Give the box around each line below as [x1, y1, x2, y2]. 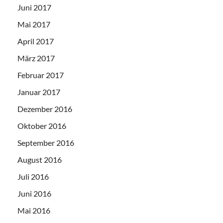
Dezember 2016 [17, 104, 72, 114]
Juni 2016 [17, 189, 51, 199]
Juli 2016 [17, 172, 49, 182]
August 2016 [17, 155, 62, 165]
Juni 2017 [17, 2, 51, 12]
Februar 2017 [17, 70, 64, 80]
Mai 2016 [17, 206, 50, 216]
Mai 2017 [17, 19, 50, 29]
